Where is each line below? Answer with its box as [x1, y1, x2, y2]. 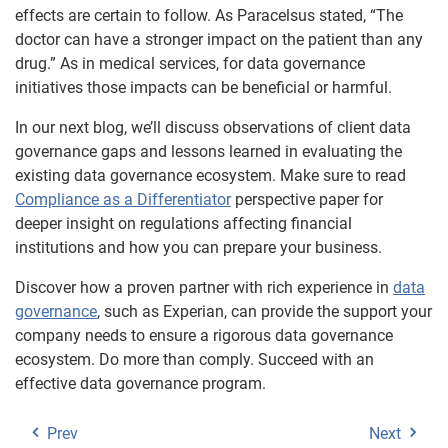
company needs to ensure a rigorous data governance [15, 326, 393, 345]
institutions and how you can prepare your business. [15, 238, 382, 257]
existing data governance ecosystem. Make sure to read [15, 166, 406, 185]
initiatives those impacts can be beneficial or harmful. [15, 78, 392, 97]
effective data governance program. [15, 374, 266, 393]
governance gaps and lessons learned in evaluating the [15, 142, 402, 161]
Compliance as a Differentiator [15, 190, 231, 209]
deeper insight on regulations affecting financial [15, 214, 352, 233]
